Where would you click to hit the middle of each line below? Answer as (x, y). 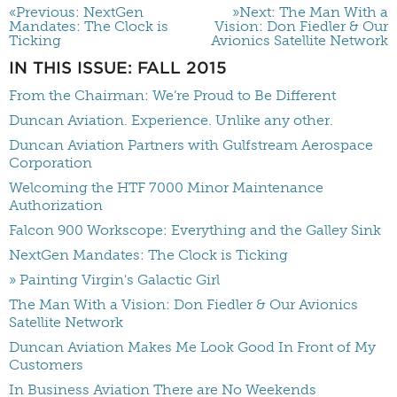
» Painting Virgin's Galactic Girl (114, 280)
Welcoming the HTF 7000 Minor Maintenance (166, 188)
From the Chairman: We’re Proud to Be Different (172, 96)
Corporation (51, 163)
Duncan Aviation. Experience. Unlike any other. (171, 121)
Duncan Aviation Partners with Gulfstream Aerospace (191, 145)
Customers (46, 365)
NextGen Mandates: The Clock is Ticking (148, 255)
